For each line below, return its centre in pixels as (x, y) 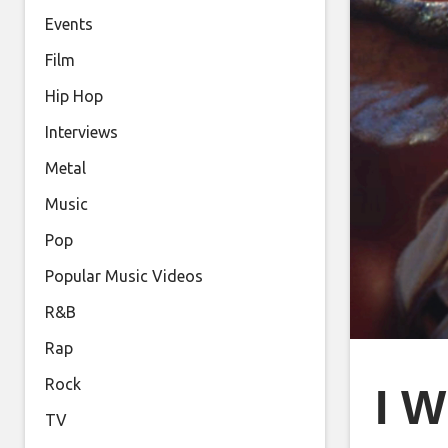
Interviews (81, 132)
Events (69, 24)
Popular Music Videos (124, 276)
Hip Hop (74, 96)
